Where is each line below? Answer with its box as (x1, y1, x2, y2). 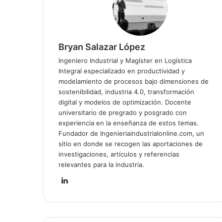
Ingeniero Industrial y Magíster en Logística (58, 56, 192, 64)
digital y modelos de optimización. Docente (58, 98, 191, 106)
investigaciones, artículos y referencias (58, 150, 179, 158)
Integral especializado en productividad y (58, 67, 185, 75)
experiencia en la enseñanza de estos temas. (58, 119, 199, 127)
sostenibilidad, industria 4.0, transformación (58, 88, 194, 96)
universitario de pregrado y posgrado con (58, 109, 187, 116)
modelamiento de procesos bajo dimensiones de (58, 77, 209, 85)
